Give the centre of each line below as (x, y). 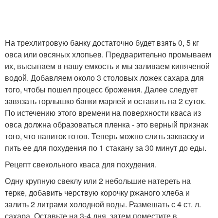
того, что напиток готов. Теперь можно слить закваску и (105, 136)
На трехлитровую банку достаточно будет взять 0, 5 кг (102, 42)
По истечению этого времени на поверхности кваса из (103, 112)
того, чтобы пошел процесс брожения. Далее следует (101, 89)
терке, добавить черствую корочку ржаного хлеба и (97, 192)
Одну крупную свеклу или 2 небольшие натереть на (98, 181)
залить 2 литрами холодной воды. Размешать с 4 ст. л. (103, 204)
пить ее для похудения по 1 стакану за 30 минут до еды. (106, 147)
